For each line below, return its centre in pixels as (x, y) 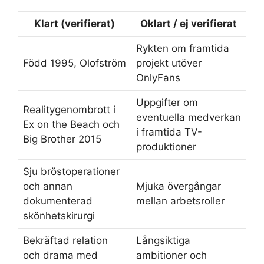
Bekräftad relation (65, 240)
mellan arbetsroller (180, 201)
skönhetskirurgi (59, 216)
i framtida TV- (169, 132)
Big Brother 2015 (62, 139)
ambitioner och (171, 255)
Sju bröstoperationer (71, 171)
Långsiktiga (163, 240)
